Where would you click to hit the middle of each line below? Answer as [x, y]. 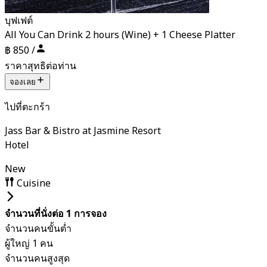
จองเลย [23, 82]
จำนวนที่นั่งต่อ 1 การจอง [56, 214]
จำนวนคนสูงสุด [37, 258]
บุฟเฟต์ [19, 21]
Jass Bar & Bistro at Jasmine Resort [83, 131]
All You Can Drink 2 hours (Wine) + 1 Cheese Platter [120, 35]
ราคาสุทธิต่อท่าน [41, 66]
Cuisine [32, 183]
